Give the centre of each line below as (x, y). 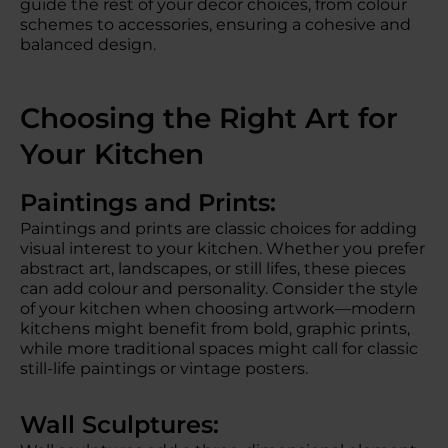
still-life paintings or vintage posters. (164, 368)
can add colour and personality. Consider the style (219, 288)
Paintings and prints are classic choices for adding (218, 228)
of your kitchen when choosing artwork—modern (218, 308)
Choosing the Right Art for (209, 118)
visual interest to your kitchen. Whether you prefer (222, 248)
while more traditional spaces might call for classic (219, 348)
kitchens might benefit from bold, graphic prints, (215, 328)
